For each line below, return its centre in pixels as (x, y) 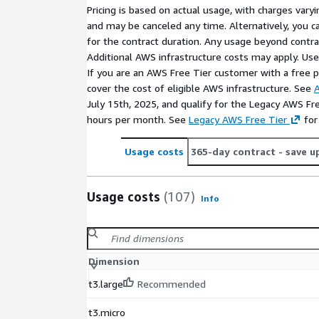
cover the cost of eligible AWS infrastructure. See (200, 88)
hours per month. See (138, 120)
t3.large (106, 284)
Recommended (172, 284)
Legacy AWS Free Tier (238, 120)
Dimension (114, 261)
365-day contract (233, 152)
